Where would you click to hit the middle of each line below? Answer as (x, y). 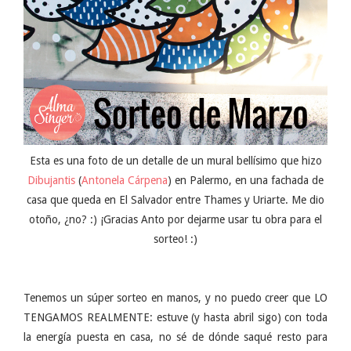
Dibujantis (51, 181)
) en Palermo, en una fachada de (246, 181)
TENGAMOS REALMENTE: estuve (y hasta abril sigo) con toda (175, 318)
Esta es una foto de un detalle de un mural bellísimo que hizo (175, 161)
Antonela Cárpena (125, 181)
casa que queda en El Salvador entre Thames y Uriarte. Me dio (175, 200)
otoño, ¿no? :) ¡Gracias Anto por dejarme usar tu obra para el (175, 220)
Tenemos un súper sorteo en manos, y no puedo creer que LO (175, 298)
